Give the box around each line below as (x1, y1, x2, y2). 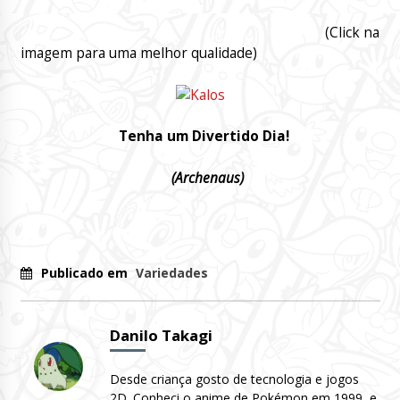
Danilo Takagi (109, 324, 212, 346)
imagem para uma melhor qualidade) (20, 43, 257, 62)
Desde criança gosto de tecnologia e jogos (109, 370, 359, 387)
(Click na (20, 22, 380, 42)
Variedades (135, 263, 208, 281)
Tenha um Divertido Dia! (114, 127, 289, 146)
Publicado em (40, 263, 131, 281)
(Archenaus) (167, 168, 244, 187)
